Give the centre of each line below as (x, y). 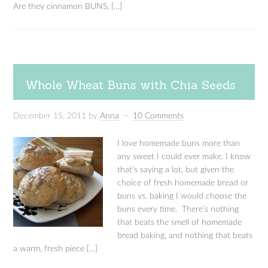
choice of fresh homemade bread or (183, 183)
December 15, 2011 (50, 116)
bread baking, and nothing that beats (185, 236)
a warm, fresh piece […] (56, 249)
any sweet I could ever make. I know (184, 157)
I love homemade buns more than (179, 144)
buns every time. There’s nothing (178, 209)
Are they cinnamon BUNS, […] (68, 7)
